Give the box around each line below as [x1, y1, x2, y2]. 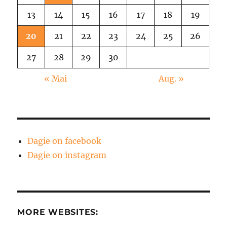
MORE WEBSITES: [17, 207, 98, 217]
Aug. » [158, 73, 184, 84]
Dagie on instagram [27, 150, 107, 161]
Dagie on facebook [27, 136, 102, 146]
